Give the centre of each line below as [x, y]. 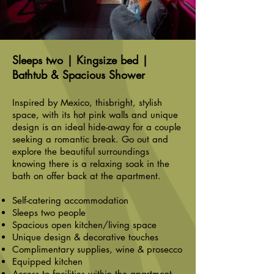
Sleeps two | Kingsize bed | [80, 60]
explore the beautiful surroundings [81, 151]
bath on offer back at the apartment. [87, 176]
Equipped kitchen [47, 261]
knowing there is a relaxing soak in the [91, 164]
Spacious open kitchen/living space [84, 225]
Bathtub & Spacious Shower [79, 75]
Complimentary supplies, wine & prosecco [97, 249]
